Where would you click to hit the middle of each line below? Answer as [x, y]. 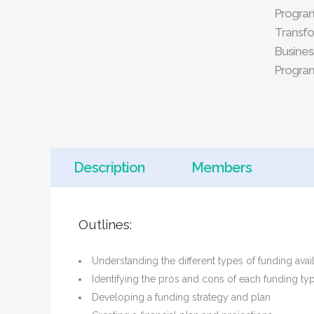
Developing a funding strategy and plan [181, 297]
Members [221, 168]
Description [109, 168]
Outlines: [105, 224]
